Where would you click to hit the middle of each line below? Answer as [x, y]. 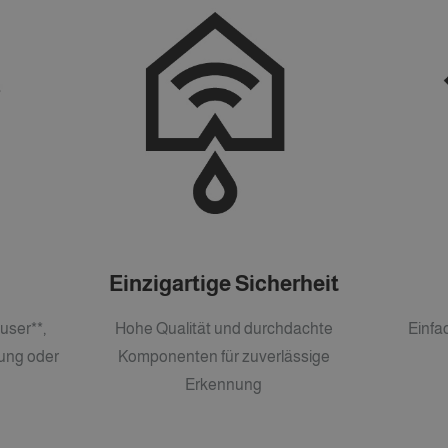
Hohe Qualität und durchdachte [223, 329]
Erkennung [224, 385]
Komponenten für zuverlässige [223, 357]
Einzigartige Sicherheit [223, 283]
